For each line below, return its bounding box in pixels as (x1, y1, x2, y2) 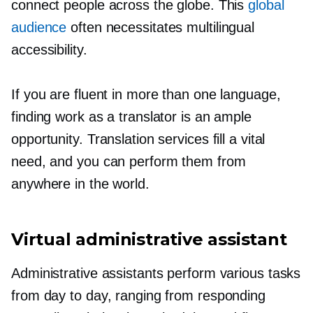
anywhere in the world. (11, 176, 150, 191)
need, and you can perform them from (11, 154, 246, 169)
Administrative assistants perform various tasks (11, 265, 301, 281)
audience (11, 20, 67, 35)
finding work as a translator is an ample (11, 109, 252, 124)
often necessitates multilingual (66, 20, 255, 35)
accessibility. (11, 42, 87, 57)
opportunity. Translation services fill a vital (11, 131, 265, 147)
